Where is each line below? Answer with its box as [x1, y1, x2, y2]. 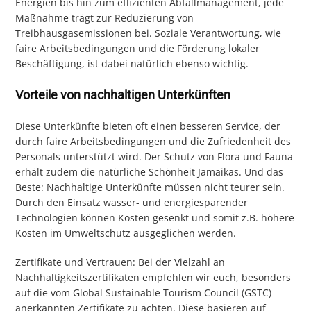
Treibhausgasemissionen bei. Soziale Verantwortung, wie [15, 26, 282, 40]
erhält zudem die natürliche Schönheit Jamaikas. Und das [15, 165, 284, 179]
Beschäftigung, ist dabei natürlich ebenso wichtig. [15, 57, 249, 71]
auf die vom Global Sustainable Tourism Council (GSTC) [15, 286, 272, 300]
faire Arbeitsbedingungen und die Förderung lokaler [15, 42, 260, 56]
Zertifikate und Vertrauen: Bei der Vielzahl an [15, 255, 226, 269]
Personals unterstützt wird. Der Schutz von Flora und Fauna [15, 150, 294, 164]
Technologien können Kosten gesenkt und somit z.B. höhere [15, 211, 295, 225]
